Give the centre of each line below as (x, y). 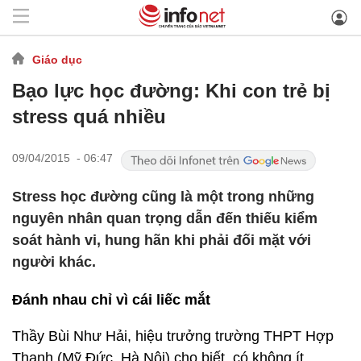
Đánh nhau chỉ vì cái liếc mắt (111, 300)
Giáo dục (57, 59)
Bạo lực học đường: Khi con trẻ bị (171, 91)
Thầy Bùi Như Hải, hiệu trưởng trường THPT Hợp (173, 336)
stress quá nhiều (89, 116)
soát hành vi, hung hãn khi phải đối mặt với (162, 240)
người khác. (54, 262)
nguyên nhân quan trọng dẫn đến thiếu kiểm (165, 218)
